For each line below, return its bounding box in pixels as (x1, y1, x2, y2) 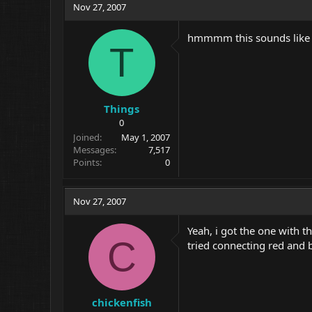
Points (73, 155, 100, 169)
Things (104, 101, 139, 116)
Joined (73, 130, 100, 143)
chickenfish (91, 295, 152, 309)
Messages (73, 143, 114, 156)
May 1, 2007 (121, 130, 170, 143)
